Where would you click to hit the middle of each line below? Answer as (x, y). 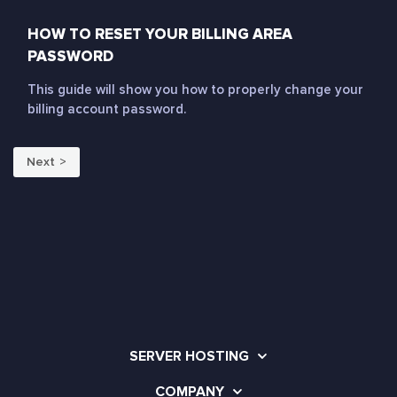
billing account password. (107, 109)
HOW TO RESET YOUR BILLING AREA (160, 34)
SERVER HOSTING (189, 356)
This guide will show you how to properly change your (195, 90)
